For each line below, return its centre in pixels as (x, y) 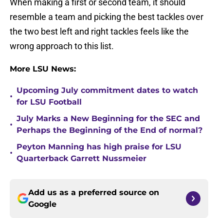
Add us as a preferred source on (94, 193)
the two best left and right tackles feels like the (99, 32)
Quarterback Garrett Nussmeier (82, 159)
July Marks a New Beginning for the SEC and (108, 119)
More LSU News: (43, 69)
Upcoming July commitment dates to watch (107, 91)
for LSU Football (49, 102)
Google (42, 204)
